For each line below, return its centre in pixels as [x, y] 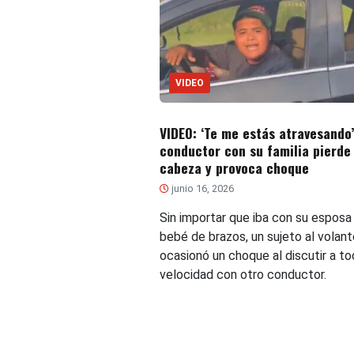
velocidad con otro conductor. [243, 274]
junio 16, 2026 [201, 188]
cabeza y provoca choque [234, 167]
